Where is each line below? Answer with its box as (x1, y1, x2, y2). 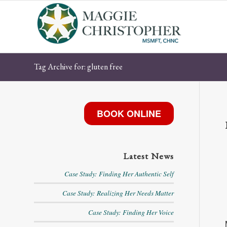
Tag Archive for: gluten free (34, 61, 123, 72)
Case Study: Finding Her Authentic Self (64, 169, 174, 178)
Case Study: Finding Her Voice (88, 207, 174, 217)
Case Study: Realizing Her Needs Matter (62, 188, 174, 198)
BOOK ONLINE (96, 107, 161, 120)
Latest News (123, 150, 174, 162)
